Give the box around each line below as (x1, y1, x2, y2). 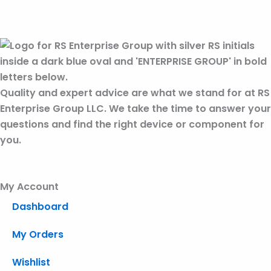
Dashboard (12, 200, 68, 214)
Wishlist (12, 255, 50, 270)
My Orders (12, 227, 64, 242)
